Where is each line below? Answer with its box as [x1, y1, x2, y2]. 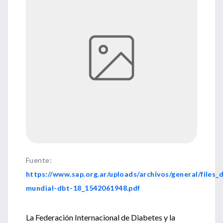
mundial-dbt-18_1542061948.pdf [26, 184, 140, 192]
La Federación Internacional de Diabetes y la [26, 213, 175, 222]
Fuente [26, 156, 50, 164]
